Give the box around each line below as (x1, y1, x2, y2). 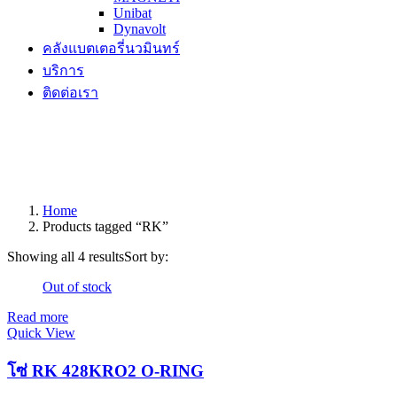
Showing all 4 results (7, 249, 124, 265)
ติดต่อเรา (43, 85, 98, 101)
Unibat (113, 5, 152, 21)
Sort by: (124, 249, 168, 265)
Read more (7, 309, 68, 325)
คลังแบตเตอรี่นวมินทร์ (43, 41, 180, 57)
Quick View (7, 325, 75, 341)
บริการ (43, 63, 84, 79)
